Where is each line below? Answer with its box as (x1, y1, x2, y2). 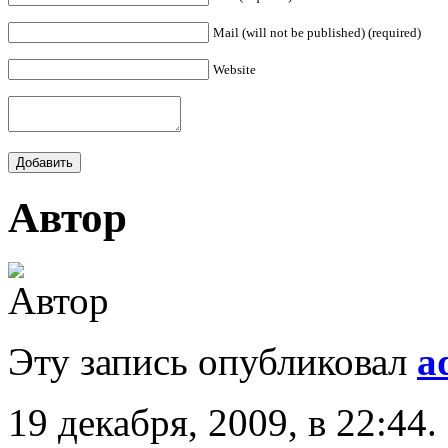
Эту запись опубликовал (8, 339, 417, 383)
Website (213, 62, 256, 78)
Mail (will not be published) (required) (213, 25, 421, 41)
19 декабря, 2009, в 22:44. (8, 400, 437, 444)
